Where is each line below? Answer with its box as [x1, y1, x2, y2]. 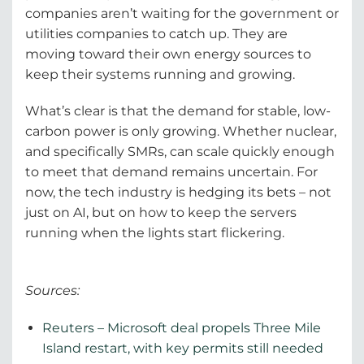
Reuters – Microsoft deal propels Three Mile [41, 319, 321, 336]
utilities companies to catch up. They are [25, 25, 288, 41]
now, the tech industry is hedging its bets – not [25, 184, 331, 201]
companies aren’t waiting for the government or [25, 5, 339, 21]
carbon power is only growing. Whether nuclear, [25, 123, 336, 140]
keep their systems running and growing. [25, 66, 295, 82]
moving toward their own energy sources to [25, 45, 311, 62]
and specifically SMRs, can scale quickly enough [25, 144, 335, 160]
